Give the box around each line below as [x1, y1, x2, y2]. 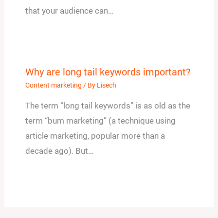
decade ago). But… [25, 145, 93, 156]
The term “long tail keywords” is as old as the [25, 100, 190, 110]
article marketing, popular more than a [25, 130, 165, 141]
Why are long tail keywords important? [25, 66, 190, 78]
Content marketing [25, 81, 82, 89]
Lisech [96, 81, 116, 89]
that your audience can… [25, 5, 113, 16]
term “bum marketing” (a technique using [25, 115, 176, 126]
